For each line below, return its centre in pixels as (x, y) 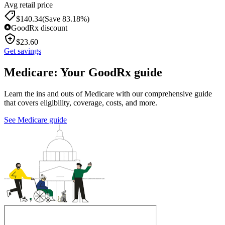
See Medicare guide (35, 120)
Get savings (23, 51)
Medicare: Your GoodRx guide (83, 73)
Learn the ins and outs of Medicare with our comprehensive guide (108, 94)
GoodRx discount (39, 28)
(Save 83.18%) (66, 19)
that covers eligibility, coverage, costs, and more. (81, 103)
